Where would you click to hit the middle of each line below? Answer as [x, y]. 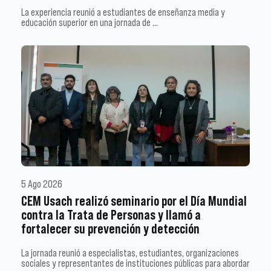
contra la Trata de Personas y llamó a [111, 215]
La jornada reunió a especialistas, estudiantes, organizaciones [130, 253]
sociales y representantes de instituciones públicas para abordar [135, 263]
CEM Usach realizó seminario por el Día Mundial [134, 201]
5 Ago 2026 [42, 184]
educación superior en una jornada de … [90, 23]
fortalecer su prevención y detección [110, 229]
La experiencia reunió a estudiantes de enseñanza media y [123, 12]
